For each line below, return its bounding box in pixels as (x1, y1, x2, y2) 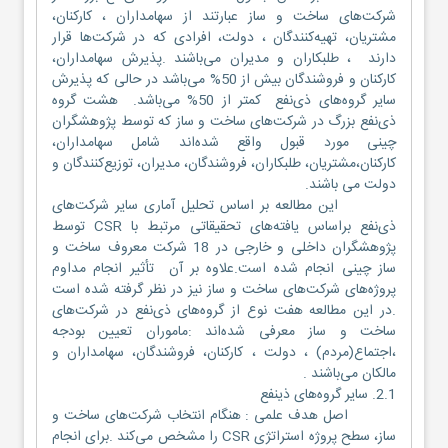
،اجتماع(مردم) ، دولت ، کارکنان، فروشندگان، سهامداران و (52, 340, 396, 365)
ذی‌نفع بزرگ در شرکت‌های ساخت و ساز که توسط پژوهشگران (52, 109, 396, 134)
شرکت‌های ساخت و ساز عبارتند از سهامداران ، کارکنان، (52, 4, 396, 29)
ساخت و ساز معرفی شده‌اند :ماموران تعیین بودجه (52, 319, 396, 344)
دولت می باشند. (305, 172, 396, 197)
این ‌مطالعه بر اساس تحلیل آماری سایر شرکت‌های (52, 193, 396, 218)
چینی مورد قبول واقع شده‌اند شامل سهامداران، (52, 130, 396, 155)
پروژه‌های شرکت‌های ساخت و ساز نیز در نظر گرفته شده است (52, 277, 396, 302)
